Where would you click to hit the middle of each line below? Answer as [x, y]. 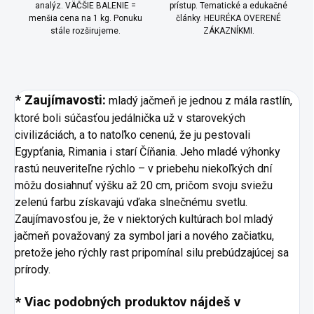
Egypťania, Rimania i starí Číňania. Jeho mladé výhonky [148, 152]
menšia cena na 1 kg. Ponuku [86, 19]
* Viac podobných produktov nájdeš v [128, 302]
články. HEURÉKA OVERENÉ [228, 19]
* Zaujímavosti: [60, 101]
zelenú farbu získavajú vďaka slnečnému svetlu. [131, 203]
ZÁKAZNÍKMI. [228, 31]
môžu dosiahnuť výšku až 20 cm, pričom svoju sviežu [144, 186]
